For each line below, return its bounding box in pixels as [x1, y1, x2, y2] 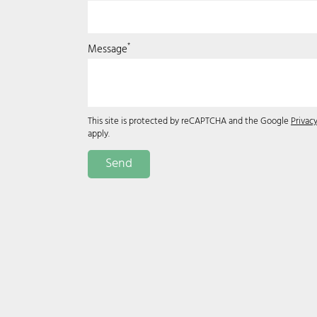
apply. [88, 127, 110, 142]
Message [88, 40, 127, 58]
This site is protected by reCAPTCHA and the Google [88, 115, 291, 129]
